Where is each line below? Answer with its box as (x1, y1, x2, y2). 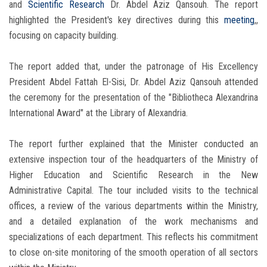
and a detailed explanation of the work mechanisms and (9, 216, 258, 228)
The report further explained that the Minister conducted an (9, 138, 258, 150)
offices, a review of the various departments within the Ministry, (9, 200, 258, 212)
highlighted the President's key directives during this (9, 14, 224, 26)
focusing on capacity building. (9, 30, 118, 42)
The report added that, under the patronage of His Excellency (9, 61, 258, 73)
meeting (224, 14, 254, 26)
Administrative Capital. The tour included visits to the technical (9, 185, 258, 197)
